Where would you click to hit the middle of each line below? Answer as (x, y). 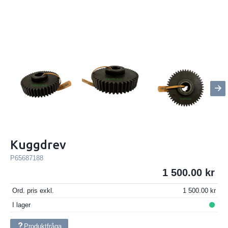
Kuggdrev (38, 145)
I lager (21, 205)
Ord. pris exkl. (33, 191)
